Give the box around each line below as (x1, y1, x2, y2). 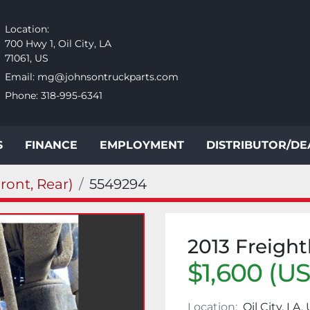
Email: (4, 71, 35, 83)
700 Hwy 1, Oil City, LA (4, 37, 111, 50)
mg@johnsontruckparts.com (37, 71, 179, 83)
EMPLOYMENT (107, 138, 185, 152)
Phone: (4, 89, 38, 102)
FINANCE (32, 138, 78, 152)
